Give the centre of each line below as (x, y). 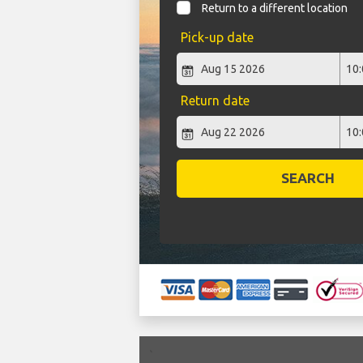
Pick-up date (217, 38)
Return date (215, 101)
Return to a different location (275, 9)
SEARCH (308, 178)
